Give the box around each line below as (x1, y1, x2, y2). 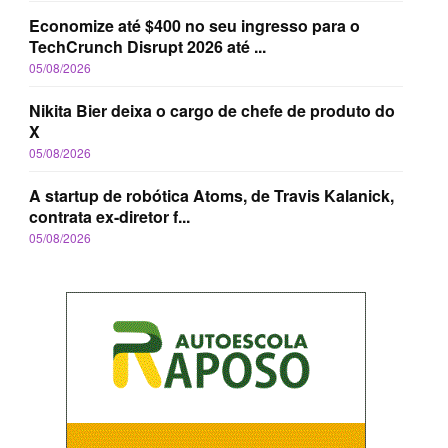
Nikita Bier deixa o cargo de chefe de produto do (29, 99, 395, 122)
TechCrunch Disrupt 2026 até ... (29, 35, 266, 58)
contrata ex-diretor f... (29, 205, 190, 228)
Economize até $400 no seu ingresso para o (29, 14, 360, 37)
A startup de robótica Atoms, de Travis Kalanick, (29, 184, 394, 207)
